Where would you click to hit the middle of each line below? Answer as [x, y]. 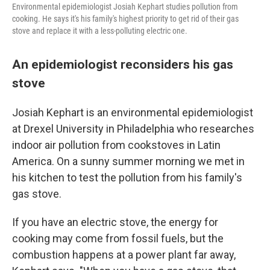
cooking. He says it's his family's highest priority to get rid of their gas [125, 19]
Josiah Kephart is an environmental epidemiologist [133, 112]
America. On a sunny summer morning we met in [128, 161]
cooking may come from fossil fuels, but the [118, 238]
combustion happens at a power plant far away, [124, 255]
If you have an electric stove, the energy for [115, 222]
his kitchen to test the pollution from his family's [127, 177]
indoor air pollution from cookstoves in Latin [116, 145]
